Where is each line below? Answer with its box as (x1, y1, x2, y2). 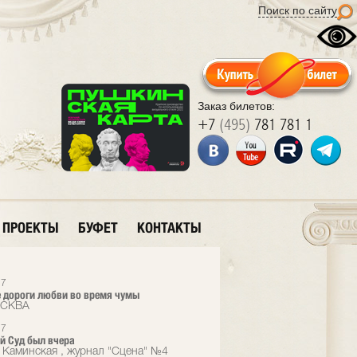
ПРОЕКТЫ (2, 219, 59, 236)
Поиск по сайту (258, 4, 337, 17)
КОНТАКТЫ (137, 219, 202, 236)
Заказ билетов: (198, 100, 275, 112)
